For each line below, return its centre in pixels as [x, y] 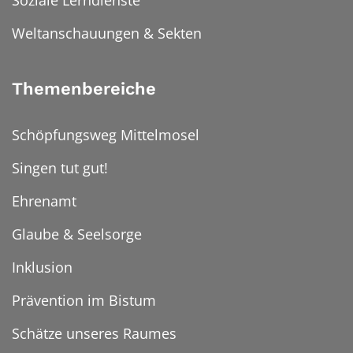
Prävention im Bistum [84, 301]
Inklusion [42, 268]
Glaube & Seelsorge [77, 234]
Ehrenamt [44, 201]
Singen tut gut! [60, 168]
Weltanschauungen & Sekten [107, 33]
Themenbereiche [84, 89]
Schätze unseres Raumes [94, 334]
